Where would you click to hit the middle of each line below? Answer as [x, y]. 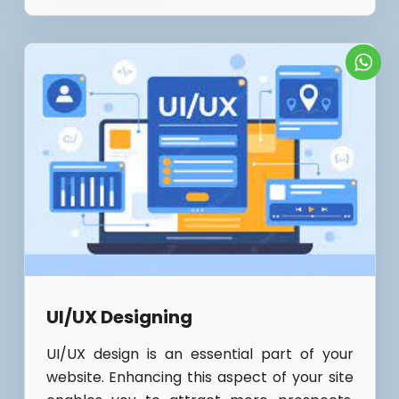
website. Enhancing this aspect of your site [199, 378]
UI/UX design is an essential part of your [199, 354]
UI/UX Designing [119, 318]
